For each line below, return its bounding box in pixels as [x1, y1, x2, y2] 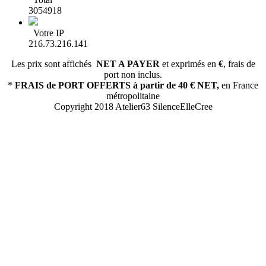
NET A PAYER [96, 59, 160, 69]
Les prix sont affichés [11, 59, 96, 69]
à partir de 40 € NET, [133, 80, 219, 91]
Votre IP [28, 28, 64, 39]
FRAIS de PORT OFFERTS [15, 80, 131, 91]
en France [219, 80, 258, 91]
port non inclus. [104, 69, 162, 80]
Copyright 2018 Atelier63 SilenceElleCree [53, 102, 213, 112]
